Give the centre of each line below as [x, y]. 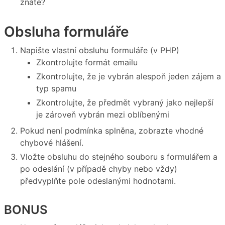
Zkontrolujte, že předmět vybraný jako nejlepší [125, 103]
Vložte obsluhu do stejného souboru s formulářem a [119, 157]
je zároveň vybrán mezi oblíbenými [103, 115]
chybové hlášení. [52, 143]
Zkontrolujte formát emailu [87, 63]
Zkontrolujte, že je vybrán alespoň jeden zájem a [129, 77]
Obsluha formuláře [67, 31]
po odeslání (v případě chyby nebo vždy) [99, 169]
